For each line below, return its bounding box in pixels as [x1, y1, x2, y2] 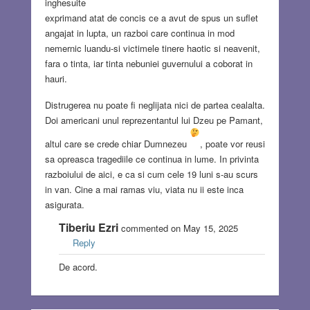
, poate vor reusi [199, 137, 265, 151]
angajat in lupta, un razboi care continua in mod [44, 26, 235, 40]
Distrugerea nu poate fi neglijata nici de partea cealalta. [44, 98, 265, 112]
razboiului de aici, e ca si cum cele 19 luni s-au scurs [44, 167, 258, 181]
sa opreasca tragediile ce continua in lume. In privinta [44, 152, 259, 166]
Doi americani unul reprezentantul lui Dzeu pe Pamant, [44, 113, 263, 127]
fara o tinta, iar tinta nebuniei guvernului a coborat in [44, 57, 253, 71]
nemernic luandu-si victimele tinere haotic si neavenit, [44, 42, 260, 55]
